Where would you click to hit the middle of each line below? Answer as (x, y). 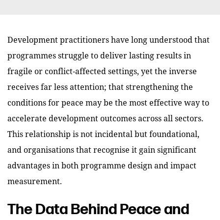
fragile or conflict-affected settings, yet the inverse (102, 71)
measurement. (35, 181)
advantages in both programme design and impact (102, 165)
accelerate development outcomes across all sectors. (105, 118)
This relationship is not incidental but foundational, (103, 134)
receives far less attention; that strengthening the (100, 87)
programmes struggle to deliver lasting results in (99, 55)
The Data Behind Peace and (98, 210)
